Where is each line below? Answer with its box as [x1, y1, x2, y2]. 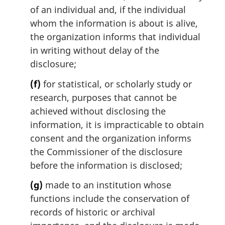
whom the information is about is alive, [30, 17, 198, 30]
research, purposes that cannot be [30, 91, 177, 103]
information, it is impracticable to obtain [30, 118, 204, 131]
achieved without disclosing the [30, 104, 166, 117]
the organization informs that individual [30, 31, 200, 43]
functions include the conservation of [30, 192, 189, 205]
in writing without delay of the [30, 44, 159, 57]
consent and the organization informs [30, 132, 191, 144]
